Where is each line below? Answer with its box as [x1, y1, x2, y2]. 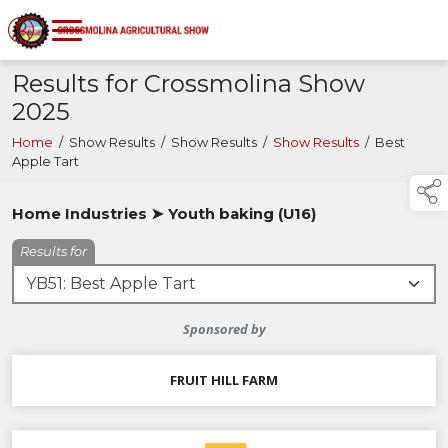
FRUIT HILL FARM [170, 371, 278, 390]
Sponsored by [182, 320, 266, 339]
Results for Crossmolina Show [12, 69, 365, 99]
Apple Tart [12, 154, 79, 170]
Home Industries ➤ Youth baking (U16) [12, 205, 316, 224]
